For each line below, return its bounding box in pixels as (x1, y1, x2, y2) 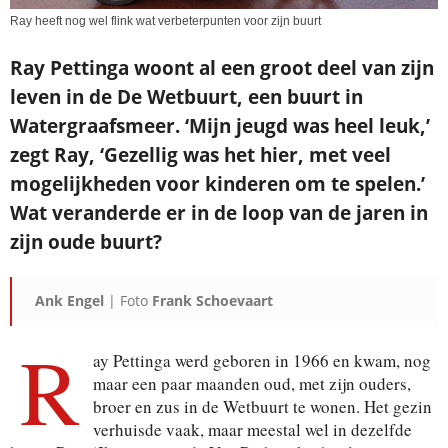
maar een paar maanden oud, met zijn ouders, (93, 371, 411, 395)
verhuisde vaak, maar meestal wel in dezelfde (93, 417, 412, 441)
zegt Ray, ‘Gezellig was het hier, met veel (10, 141, 391, 168)
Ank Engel (35, 290, 104, 310)
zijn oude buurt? (10, 228, 162, 255)
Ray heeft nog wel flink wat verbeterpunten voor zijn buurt (10, 13, 321, 28)
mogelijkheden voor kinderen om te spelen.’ (10, 170, 425, 197)
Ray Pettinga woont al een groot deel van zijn (10, 54, 434, 81)
